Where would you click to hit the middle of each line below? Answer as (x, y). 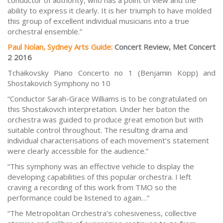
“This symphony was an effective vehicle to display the (101, 167)
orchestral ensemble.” (45, 32)
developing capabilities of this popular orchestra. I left (99, 177)
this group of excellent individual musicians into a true (98, 21)
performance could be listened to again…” (78, 198)
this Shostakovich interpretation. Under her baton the (99, 109)
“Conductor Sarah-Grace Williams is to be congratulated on (107, 99)
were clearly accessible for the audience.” (78, 151)
